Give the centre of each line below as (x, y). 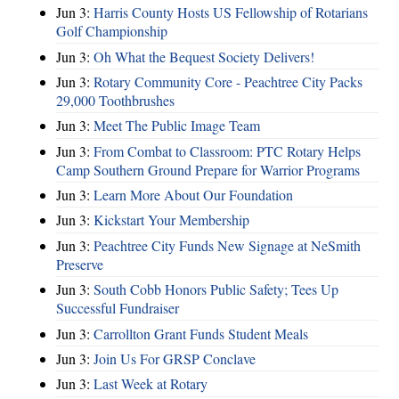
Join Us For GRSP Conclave (175, 358)
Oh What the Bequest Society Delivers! (204, 56)
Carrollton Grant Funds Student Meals (201, 333)
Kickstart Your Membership (171, 220)
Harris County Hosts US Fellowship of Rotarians (231, 12)
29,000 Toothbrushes (115, 100)
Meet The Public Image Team (177, 126)
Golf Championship (112, 31)
